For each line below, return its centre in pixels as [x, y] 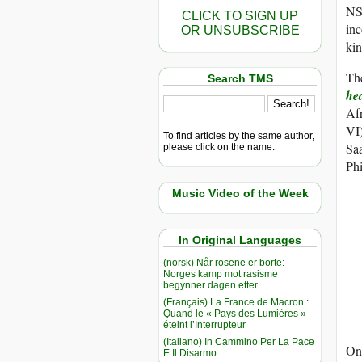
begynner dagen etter [210, 285]
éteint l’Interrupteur [204, 324]
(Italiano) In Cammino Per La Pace [239, 341]
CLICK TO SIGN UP [240, 16]
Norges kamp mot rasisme [221, 274]
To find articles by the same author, [239, 135]
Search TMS [240, 78]
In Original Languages [240, 240]
